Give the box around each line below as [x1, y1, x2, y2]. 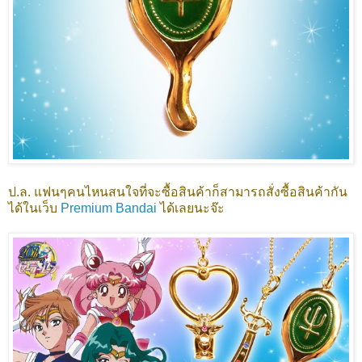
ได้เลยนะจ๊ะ [157, 201, 225, 216]
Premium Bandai [61, 201, 157, 216]
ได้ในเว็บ [8, 201, 61, 216]
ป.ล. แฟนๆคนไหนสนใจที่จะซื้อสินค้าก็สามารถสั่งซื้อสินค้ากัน [8, 185, 347, 200]
